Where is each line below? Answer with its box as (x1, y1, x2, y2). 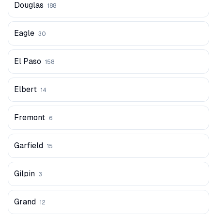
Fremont (14, 113, 45, 122)
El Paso (14, 57, 41, 66)
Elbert (14, 85, 37, 94)
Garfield (14, 141, 43, 150)
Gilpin (14, 169, 35, 178)
